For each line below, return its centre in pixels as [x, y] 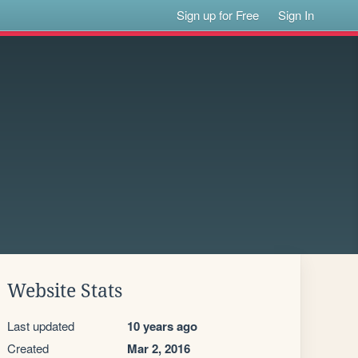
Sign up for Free [218, 15]
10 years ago [162, 326]
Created [28, 348]
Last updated [41, 326]
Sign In [296, 15]
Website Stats [65, 291]
